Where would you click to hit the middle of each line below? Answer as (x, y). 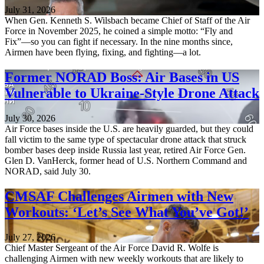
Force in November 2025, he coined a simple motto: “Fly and (119, 31)
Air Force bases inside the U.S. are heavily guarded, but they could (129, 129)
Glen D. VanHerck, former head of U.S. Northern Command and (126, 161)
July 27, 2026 (30, 237)
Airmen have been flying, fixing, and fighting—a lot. (103, 52)
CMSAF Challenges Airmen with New (119, 196)
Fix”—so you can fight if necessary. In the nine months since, (119, 42)
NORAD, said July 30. (48, 171)
